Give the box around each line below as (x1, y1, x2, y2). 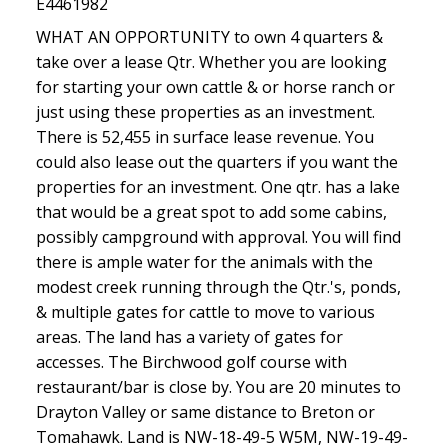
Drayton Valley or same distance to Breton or (35, 400, 375, 423)
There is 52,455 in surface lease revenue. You (35, 125, 374, 148)
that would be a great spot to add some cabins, (35, 200, 387, 223)
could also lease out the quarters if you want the (35, 150, 398, 173)
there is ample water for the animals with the (35, 250, 373, 273)
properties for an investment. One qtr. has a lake (35, 175, 400, 198)
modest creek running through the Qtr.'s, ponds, (35, 275, 401, 298)
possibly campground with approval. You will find (35, 225, 401, 248)
